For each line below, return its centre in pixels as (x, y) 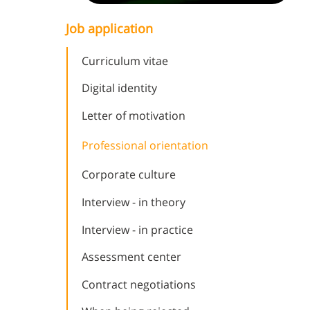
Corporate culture (129, 175)
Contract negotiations (139, 284)
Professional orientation (145, 145)
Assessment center (131, 257)
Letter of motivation (134, 115)
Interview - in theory (134, 202)
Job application (109, 28)
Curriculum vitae (125, 61)
